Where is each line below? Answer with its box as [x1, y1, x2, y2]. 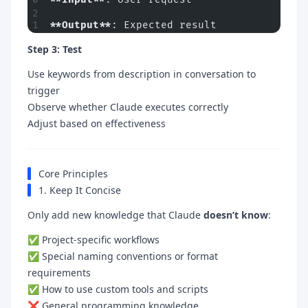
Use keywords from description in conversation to [27, 67, 256, 80]
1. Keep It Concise [38, 183, 121, 197]
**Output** [49, 19, 111, 31]
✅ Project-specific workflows [27, 232, 159, 246]
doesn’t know [203, 208, 268, 221]
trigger [27, 83, 60, 97]
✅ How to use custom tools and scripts [27, 282, 208, 296]
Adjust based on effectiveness [27, 116, 166, 130]
